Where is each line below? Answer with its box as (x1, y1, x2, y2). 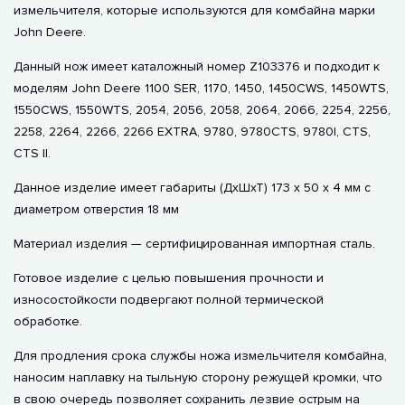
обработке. (14, 314, 82, 329)
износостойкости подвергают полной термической (14, 292, 324, 307)
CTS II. (14, 146, 51, 161)
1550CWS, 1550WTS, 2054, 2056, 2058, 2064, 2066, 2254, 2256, (14, 102, 391, 118)
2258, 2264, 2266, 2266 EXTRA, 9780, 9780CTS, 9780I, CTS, (14, 124, 371, 139)
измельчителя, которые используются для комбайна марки (14, 3, 375, 18)
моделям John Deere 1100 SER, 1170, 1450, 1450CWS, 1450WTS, (14, 80, 389, 96)
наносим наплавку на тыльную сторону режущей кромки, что (14, 370, 382, 385)
